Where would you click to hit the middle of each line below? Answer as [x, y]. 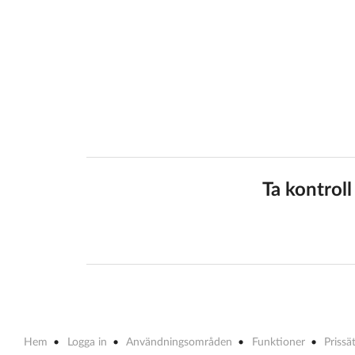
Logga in [87, 343]
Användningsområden [179, 343]
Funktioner [278, 343]
